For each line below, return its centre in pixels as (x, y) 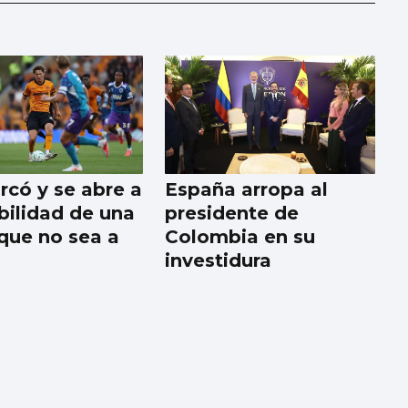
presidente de (232, 213)
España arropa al (247, 189)
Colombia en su (240, 236)
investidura (219, 260)
